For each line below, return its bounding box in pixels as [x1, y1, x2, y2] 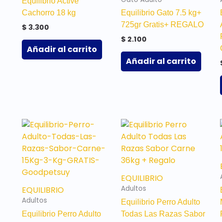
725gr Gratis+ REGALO [120, 20, 204, 29]
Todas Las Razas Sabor [120, 210, 205, 219]
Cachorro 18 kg [22, 8, 76, 17]
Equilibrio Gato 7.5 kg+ [120, 8, 201, 17]
